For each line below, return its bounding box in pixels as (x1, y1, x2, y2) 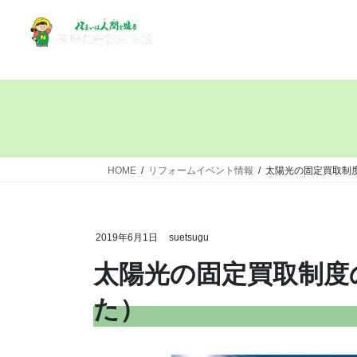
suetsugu (168, 232, 209, 244)
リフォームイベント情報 (148, 165, 253, 177)
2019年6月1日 (96, 232, 158, 244)
